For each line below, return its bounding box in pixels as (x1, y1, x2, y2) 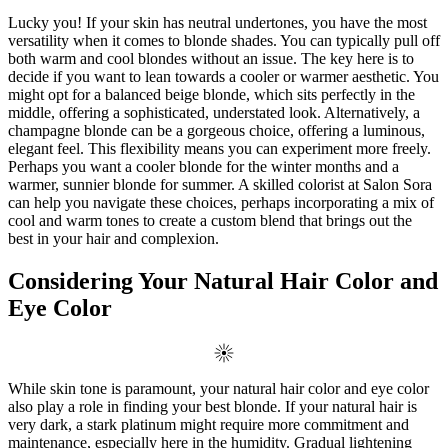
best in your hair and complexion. (8, 230, 219, 248)
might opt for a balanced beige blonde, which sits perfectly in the (8, 86, 415, 104)
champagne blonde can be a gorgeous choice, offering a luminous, (8, 122, 425, 140)
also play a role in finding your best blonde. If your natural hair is (8, 398, 417, 416)
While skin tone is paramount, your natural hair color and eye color (8, 380, 429, 398)
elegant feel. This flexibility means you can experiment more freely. (8, 140, 431, 158)
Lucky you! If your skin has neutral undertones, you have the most (8, 14, 427, 32)
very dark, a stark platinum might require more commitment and (8, 416, 409, 434)
